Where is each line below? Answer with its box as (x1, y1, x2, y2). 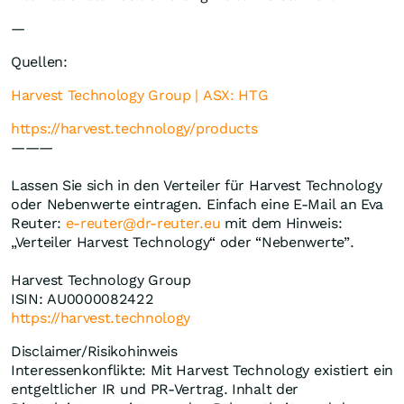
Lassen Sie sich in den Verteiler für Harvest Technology (11, 177, 382, 195)
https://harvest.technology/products (11, 120, 258, 138)
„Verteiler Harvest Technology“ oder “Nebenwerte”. (11, 234, 359, 252)
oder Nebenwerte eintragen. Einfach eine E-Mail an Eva (11, 196, 384, 214)
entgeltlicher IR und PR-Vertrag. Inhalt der (11, 381, 299, 399)
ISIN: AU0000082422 (11, 290, 159, 308)
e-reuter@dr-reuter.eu (65, 215, 221, 233)
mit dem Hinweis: (220, 215, 343, 233)
